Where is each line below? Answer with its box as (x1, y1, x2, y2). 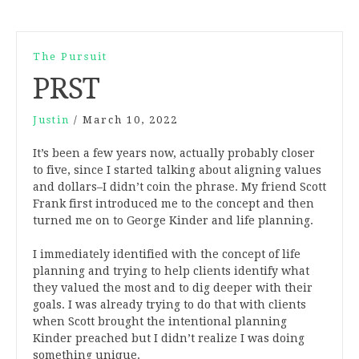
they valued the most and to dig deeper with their (33, 281, 313, 294)
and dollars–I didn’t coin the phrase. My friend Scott (33, 180, 326, 193)
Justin (33, 114, 70, 126)
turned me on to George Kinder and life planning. (33, 214, 313, 227)
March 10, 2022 (83, 114, 178, 126)
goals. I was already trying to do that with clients (33, 298, 306, 311)
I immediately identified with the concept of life (33, 248, 301, 260)
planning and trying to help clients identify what (33, 264, 309, 277)
